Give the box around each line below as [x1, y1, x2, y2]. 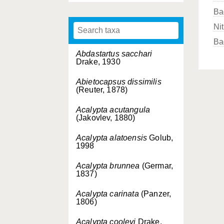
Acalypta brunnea [76, 161, 140, 170]
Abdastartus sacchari [76, 49, 152, 58]
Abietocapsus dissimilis [76, 77, 161, 86]
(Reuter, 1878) [76, 85, 128, 94]
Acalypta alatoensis [76, 133, 147, 142]
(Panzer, [138, 189, 171, 198]
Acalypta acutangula [76, 105, 150, 114]
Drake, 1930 [76, 57, 120, 66]
